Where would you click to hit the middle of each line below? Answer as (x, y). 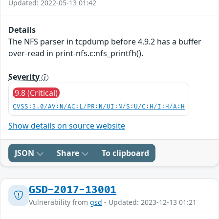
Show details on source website (67, 126)
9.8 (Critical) (36, 93)
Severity (25, 77)
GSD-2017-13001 (73, 190)
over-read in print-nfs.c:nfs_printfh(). (76, 54)
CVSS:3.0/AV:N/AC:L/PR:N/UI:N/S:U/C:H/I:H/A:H (99, 107)
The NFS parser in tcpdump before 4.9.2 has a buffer (105, 42)
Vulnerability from (59, 202)
